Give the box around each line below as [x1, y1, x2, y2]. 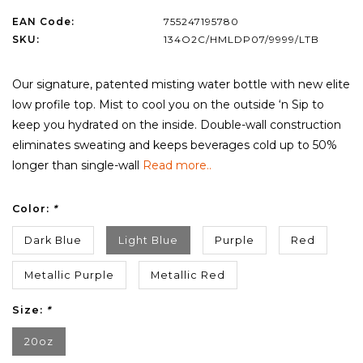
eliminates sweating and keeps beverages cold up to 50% [12, 138, 337, 153]
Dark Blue [24, 234, 82, 247]
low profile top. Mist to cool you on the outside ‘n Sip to [12, 97, 324, 113]
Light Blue [118, 234, 178, 247]
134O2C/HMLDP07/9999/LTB [163, 33, 319, 46]
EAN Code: [12, 15, 75, 28]
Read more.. [143, 158, 211, 173]
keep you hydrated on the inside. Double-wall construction [12, 117, 341, 133]
